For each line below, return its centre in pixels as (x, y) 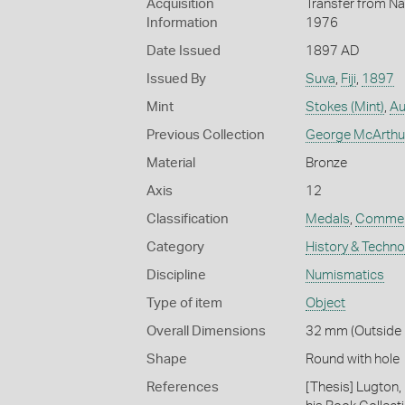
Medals (327, 219)
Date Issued (184, 51)
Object (325, 303)
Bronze (326, 163)
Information (182, 23)
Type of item (184, 303)
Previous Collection (206, 135)
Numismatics (344, 275)
